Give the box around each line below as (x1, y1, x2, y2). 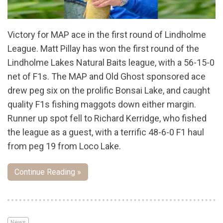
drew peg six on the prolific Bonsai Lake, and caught (7, 85, 210, 96)
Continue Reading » (14, 167, 81, 177)
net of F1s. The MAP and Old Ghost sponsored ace (7, 71, 206, 82)
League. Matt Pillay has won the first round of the (7, 43, 199, 54)
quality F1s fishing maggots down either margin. (7, 99, 196, 110)
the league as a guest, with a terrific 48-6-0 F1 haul (7, 126, 204, 137)
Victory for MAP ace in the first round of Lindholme (7, 29, 206, 40)
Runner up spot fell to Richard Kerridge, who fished (7, 112, 207, 123)
